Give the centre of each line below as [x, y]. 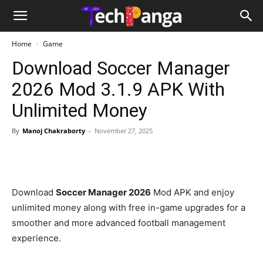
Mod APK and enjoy [193, 192]
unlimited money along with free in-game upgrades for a [129, 208]
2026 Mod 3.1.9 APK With [118, 89]
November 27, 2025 [124, 131]
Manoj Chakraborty [54, 131]
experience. [36, 238]
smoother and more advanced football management [119, 223]
